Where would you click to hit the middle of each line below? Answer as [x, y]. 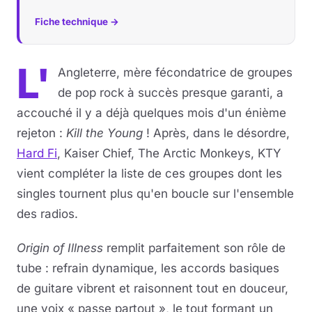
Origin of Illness [60, 248]
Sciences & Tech [63, 97]
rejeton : [41, 133]
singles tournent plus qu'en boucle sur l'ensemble [155, 194]
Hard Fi [37, 153]
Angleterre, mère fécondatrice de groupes [175, 72]
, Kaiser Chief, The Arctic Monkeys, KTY [169, 153]
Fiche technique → [77, 22]
